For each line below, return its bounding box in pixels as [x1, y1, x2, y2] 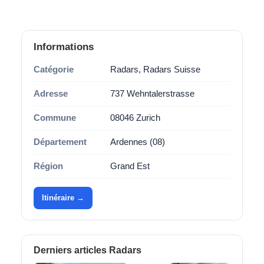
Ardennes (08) [110, 137, 165, 147]
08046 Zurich [110, 113, 160, 123]
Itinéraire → [42, 193, 84, 202]
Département [34, 137, 87, 147]
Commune [34, 113, 76, 123]
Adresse [34, 88, 68, 98]
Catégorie [34, 64, 74, 74]
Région [34, 161, 63, 171]
